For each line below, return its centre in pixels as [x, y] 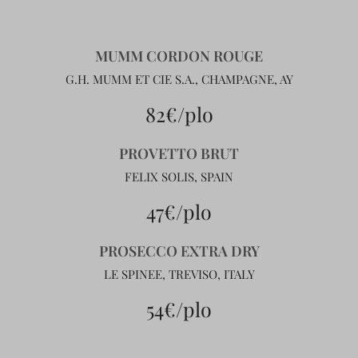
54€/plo [179, 309]
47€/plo [179, 211]
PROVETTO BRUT [179, 153]
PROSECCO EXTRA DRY [179, 251]
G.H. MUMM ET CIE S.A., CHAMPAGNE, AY [179, 79]
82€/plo [179, 114]
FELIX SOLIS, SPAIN [179, 177]
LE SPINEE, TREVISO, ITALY [179, 274]
